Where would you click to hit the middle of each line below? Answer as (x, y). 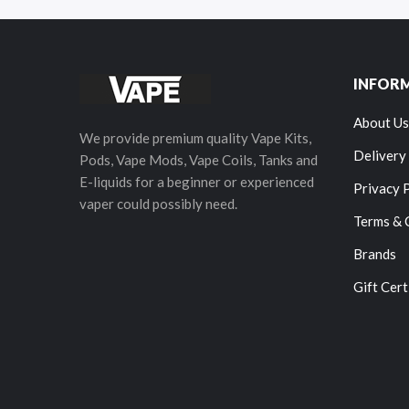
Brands (375, 254)
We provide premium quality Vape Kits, (195, 138)
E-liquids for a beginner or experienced (197, 182)
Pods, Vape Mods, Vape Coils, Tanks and (199, 160)
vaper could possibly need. (158, 204)
